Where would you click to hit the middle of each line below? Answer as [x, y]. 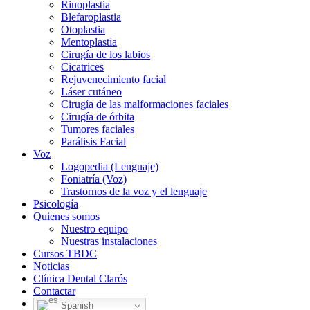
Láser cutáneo [91, 92]
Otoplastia [83, 29]
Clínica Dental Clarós [80, 279]
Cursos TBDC [65, 254]
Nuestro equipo [94, 229]
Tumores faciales [98, 129]
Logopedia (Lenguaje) [110, 166]
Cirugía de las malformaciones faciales [145, 104]
